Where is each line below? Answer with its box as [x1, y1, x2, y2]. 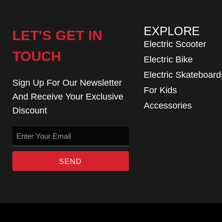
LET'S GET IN [12, 28, 102, 43]
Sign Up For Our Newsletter [12, 78, 122, 88]
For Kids [143, 85, 177, 95]
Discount [12, 106, 47, 115]
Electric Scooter [143, 39, 206, 49]
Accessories [143, 101, 192, 111]
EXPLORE [143, 24, 200, 38]
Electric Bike [143, 55, 193, 64]
